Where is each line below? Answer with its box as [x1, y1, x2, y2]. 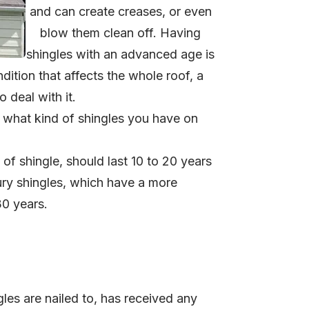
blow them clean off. [40, 26, 160, 41]
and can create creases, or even [29, 4, 212, 19]
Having [160, 26, 201, 41]
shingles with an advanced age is [26, 47, 215, 62]
